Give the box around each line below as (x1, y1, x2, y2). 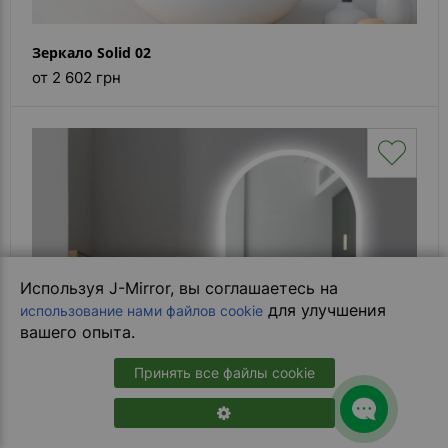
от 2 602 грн (32, 68, 121, 87)
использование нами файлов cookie (20, 302, 263, 319)
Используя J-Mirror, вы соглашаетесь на (20, 278, 338, 298)
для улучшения (263, 300, 386, 320)
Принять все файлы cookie (133, 364, 315, 381)
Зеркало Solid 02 (32, 43, 151, 62)
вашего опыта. (20, 322, 135, 342)
